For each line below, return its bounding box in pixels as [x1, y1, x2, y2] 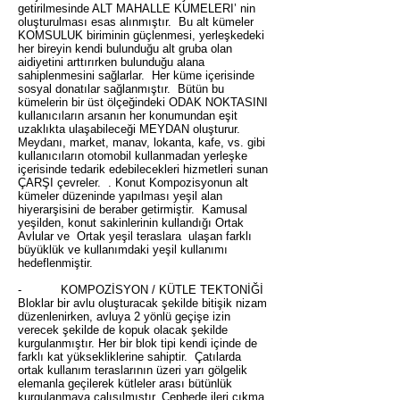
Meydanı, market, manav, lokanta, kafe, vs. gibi [18, 136, 265, 149]
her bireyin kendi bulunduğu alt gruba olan [18, 42, 232, 55]
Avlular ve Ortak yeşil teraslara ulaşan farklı [18, 229, 252, 243]
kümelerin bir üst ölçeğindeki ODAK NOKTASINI [18, 96, 268, 109]
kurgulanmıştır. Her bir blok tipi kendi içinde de [18, 337, 257, 350]
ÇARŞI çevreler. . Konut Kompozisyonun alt [18, 176, 248, 189]
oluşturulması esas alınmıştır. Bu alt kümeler [18, 15, 254, 29]
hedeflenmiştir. [18, 256, 93, 270]
